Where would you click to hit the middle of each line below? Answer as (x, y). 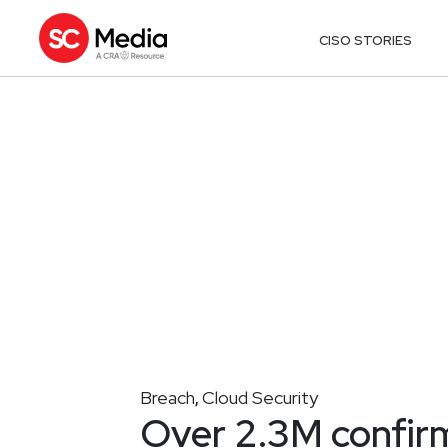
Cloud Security (260, 397)
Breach (167, 397)
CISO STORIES (366, 40)
